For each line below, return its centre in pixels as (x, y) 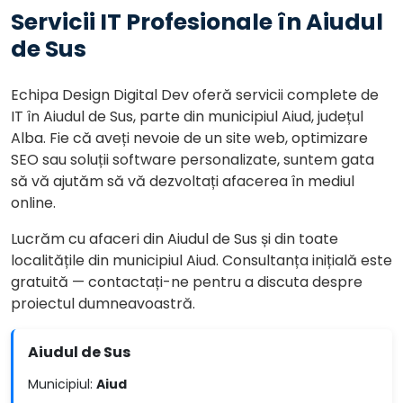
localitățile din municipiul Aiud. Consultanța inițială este (201, 260)
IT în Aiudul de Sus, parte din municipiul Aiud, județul (187, 116)
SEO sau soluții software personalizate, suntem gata (193, 160)
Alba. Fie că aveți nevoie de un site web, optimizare (189, 138)
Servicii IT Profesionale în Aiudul (197, 22)
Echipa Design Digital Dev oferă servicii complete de (195, 95)
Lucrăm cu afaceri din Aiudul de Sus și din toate (175, 239)
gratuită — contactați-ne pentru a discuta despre (187, 282)
